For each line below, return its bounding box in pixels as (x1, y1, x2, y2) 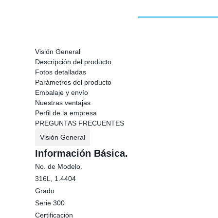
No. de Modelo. (35, 163, 82, 170)
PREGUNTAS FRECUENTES (35, 119, 124, 127)
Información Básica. (35, 148, 128, 159)
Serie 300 (35, 199, 65, 207)
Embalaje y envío (35, 89, 88, 96)
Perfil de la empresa (35, 109, 97, 117)
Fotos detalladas (35, 68, 86, 76)
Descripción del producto (35, 58, 111, 66)
